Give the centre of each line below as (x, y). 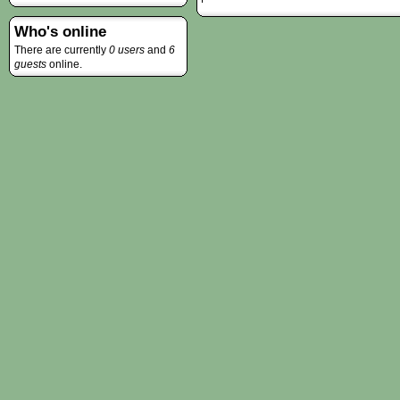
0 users (127, 50)
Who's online (60, 32)
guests (30, 65)
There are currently (62, 50)
